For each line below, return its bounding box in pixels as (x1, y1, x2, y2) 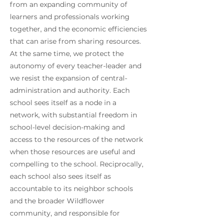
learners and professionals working (10, 12, 130, 21)
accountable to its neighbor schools (10, 184, 133, 193)
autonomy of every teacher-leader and (10, 61, 141, 70)
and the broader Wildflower (10, 196, 105, 205)
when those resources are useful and (10, 147, 135, 156)
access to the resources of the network (10, 135, 143, 144)
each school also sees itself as (10, 172, 111, 181)
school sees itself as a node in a (10, 98, 116, 107)
